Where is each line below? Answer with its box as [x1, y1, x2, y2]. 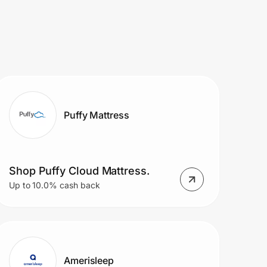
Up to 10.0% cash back [8, 180, 100, 191]
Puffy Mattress [63, 108, 129, 121]
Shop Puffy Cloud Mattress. [8, 164, 150, 178]
